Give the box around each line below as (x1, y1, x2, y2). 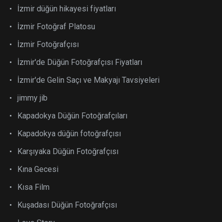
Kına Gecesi (17, 164, 58, 174)
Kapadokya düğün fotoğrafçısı (17, 128, 121, 138)
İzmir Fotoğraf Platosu (17, 21, 95, 31)
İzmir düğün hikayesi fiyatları (17, 3, 116, 13)
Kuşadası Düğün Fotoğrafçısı (17, 200, 117, 210)
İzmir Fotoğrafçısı (17, 39, 79, 49)
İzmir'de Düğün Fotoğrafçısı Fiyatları (17, 57, 142, 67)
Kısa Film (17, 182, 50, 192)
